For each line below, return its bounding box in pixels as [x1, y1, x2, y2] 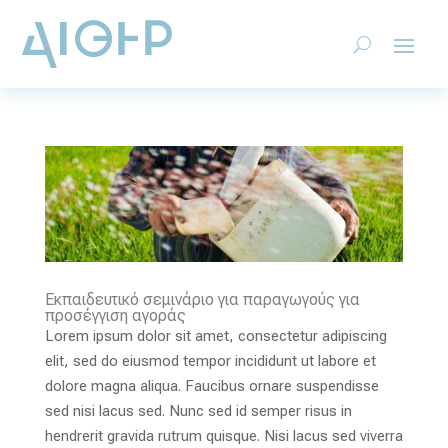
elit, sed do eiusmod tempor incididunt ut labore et [44, 351, 376, 370]
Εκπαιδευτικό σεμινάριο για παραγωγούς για [44, 289, 360, 309]
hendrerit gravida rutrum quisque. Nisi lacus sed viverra [44, 426, 403, 445]
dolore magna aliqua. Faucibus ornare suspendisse [44, 376, 379, 395]
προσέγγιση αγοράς [44, 305, 186, 325]
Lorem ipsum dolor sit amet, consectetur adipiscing [44, 326, 387, 345]
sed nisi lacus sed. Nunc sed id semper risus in [44, 401, 352, 420]
